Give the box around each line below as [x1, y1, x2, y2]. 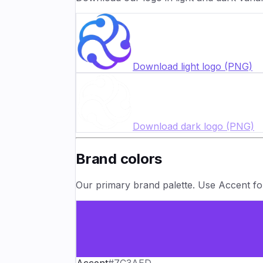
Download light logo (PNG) [133, 60, 252, 73]
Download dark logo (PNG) [133, 120, 254, 133]
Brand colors [76, 150, 163, 168]
